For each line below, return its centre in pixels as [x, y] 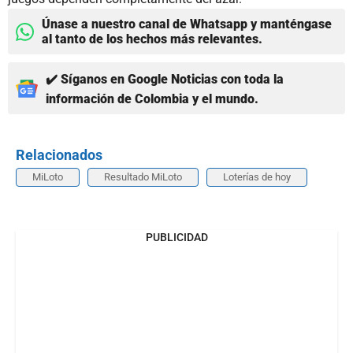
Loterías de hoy [257, 177]
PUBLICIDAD [176, 238]
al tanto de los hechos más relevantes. [152, 39]
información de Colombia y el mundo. [152, 99]
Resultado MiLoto [143, 177]
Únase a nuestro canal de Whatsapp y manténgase [187, 24]
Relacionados [59, 155]
